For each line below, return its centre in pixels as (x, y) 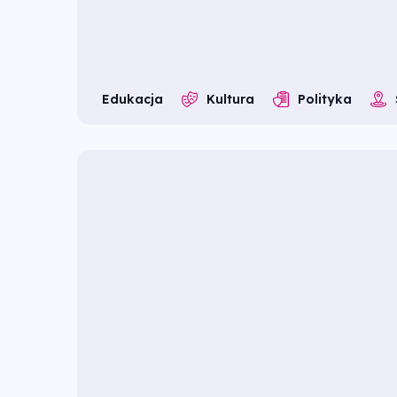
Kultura (230, 100)
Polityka (325, 100)
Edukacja (132, 100)
